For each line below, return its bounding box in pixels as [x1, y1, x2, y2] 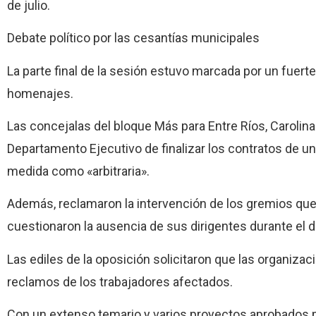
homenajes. [7, 85, 73, 101]
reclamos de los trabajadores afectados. [7, 274, 233, 289]
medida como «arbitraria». [7, 163, 150, 178]
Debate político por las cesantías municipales [7, 30, 260, 46]
